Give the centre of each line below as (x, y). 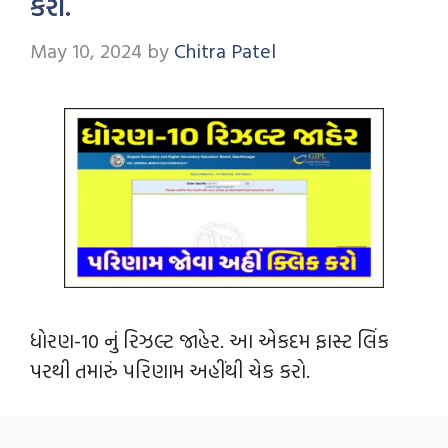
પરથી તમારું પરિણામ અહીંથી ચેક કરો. (170, 369)
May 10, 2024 (86, 50)
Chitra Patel (225, 50)
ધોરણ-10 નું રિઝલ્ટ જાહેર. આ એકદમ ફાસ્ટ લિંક (209, 339)
